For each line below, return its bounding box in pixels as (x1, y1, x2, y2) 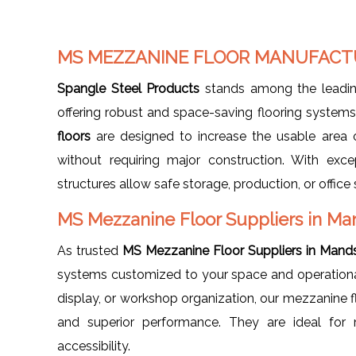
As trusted (57, 242, 122, 258)
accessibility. (57, 338, 130, 354)
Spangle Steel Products (57, 80, 200, 96)
